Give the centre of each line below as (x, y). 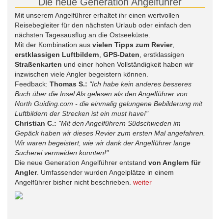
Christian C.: (36, 123)
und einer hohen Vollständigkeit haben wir (129, 64)
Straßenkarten (39, 64)
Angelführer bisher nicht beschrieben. (74, 182)
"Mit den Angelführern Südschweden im (120, 123)
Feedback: (32, 84)
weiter (142, 182)
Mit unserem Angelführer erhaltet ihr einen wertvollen (97, 15)
